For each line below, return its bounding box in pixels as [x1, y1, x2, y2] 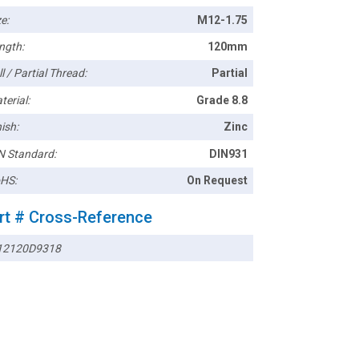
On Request [187, 174, 248, 188]
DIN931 [209, 147, 248, 160]
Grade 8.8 [196, 93, 248, 107]
